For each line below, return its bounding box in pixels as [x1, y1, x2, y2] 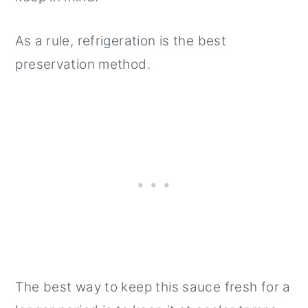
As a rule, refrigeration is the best [15, 32, 227, 49]
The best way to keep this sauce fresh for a [15, 278, 291, 295]
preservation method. [15, 56, 151, 72]
